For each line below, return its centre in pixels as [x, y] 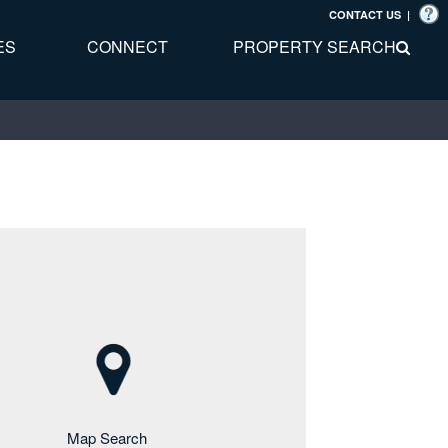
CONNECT [127, 46]
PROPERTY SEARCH [315, 46]
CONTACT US [365, 14]
